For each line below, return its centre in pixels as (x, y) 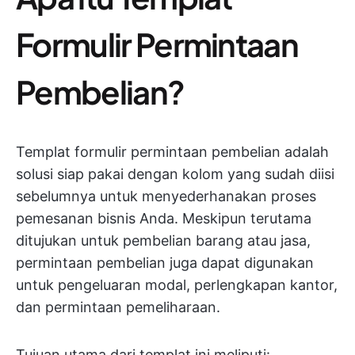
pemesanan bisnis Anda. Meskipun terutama (164, 218)
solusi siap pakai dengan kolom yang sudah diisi (175, 174)
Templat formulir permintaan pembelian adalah (172, 152)
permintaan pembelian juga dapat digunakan (165, 263)
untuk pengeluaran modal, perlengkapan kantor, (177, 285)
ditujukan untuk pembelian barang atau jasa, (163, 240)
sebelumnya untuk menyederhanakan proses (166, 196)
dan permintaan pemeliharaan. (118, 307)
